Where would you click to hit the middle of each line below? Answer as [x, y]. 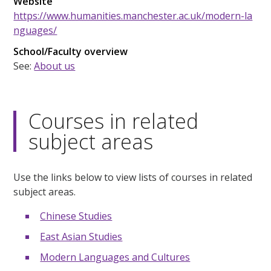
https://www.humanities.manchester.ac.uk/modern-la [133, 15]
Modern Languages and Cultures [115, 257]
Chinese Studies [76, 216]
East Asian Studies [81, 236]
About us [55, 66]
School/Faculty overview [71, 51]
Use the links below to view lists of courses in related [133, 177]
